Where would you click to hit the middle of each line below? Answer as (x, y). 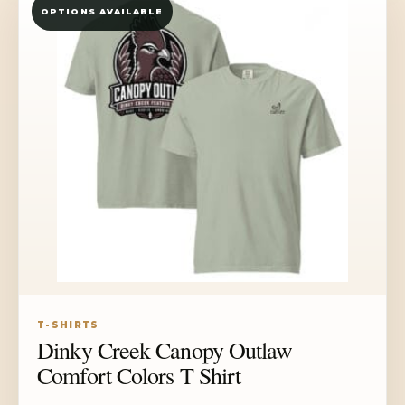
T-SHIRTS (68, 325)
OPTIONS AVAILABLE (102, 11)
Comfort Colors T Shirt (139, 376)
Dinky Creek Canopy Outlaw (165, 350)
